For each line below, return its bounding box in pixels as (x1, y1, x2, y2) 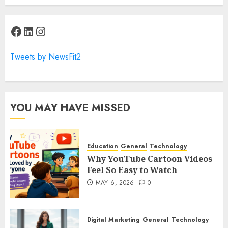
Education (87, 141, 118, 151)
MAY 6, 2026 (95, 178, 134, 187)
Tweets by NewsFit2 (10, 50, 81, 63)
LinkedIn (22, 22, 76, 39)
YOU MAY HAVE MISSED (10, 100, 130, 116)
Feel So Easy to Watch (87, 164, 177, 176)
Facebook (10, 22, 65, 39)
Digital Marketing (87, 215, 140, 224)
